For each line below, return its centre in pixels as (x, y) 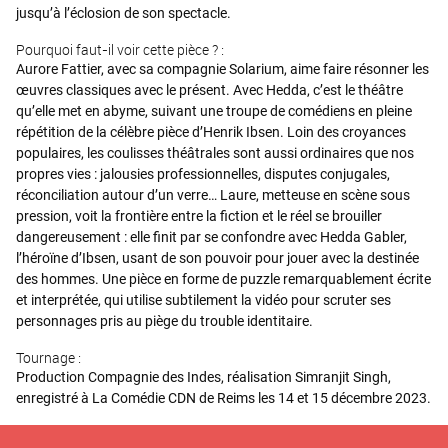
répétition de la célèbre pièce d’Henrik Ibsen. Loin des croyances (211, 132)
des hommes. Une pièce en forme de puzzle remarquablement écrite (223, 279)
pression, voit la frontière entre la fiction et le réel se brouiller (199, 216)
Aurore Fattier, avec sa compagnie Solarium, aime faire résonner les (222, 69)
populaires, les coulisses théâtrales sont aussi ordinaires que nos (215, 153)
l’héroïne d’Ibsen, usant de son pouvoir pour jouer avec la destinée (217, 258)
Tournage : (48, 357)
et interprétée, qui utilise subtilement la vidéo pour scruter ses (203, 300)
